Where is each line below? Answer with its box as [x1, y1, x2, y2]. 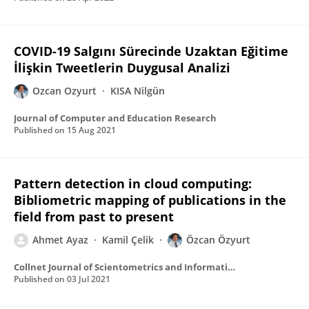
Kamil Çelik [102, 233, 154, 246]
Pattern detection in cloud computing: [14, 175, 252, 192]
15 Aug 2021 [67, 124, 116, 136]
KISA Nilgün [110, 84, 165, 97]
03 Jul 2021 [67, 273, 110, 285]
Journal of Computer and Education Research [14, 112, 217, 124]
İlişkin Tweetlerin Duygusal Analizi [14, 59, 230, 76]
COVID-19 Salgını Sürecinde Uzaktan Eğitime [14, 43, 288, 59]
